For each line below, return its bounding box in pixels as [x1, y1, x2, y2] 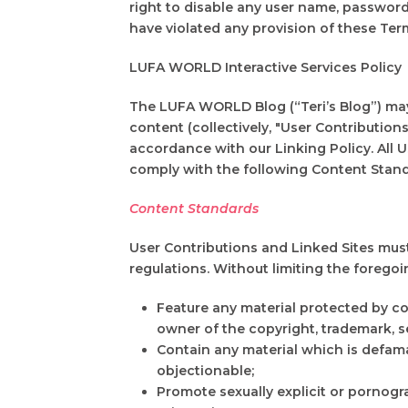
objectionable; [157, 362, 254, 379]
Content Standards [129, 199, 259, 217]
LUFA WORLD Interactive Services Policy [129, 58, 402, 76]
